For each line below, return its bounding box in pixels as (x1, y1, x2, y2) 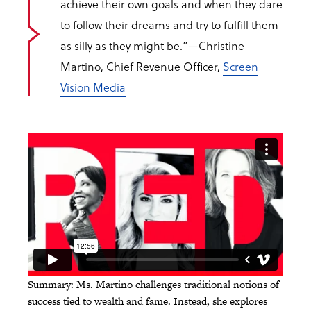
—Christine (188, 37, 244, 54)
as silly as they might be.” (60, 37, 188, 54)
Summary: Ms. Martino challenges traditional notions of (28, 277, 279, 292)
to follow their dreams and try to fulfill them (60, 17, 278, 33)
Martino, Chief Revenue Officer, (60, 58, 223, 75)
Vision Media (60, 79, 126, 96)
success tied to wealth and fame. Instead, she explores (28, 294, 267, 309)
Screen (223, 58, 258, 75)
